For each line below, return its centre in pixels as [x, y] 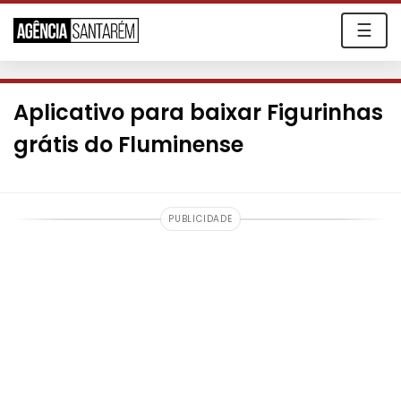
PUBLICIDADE [200, 219]
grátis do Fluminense [128, 145]
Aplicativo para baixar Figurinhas [198, 112]
